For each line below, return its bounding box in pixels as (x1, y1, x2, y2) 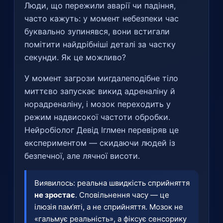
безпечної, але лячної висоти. (24, 150, 140, 161)
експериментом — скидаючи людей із (24, 137, 175, 148)
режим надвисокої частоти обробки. (24, 111, 170, 122)
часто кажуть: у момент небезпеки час (24, 13, 179, 23)
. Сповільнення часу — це (75, 190, 169, 200)
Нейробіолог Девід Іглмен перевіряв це (24, 124, 179, 135)
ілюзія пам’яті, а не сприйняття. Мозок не (34, 202, 183, 212)
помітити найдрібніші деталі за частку (24, 39, 176, 49)
